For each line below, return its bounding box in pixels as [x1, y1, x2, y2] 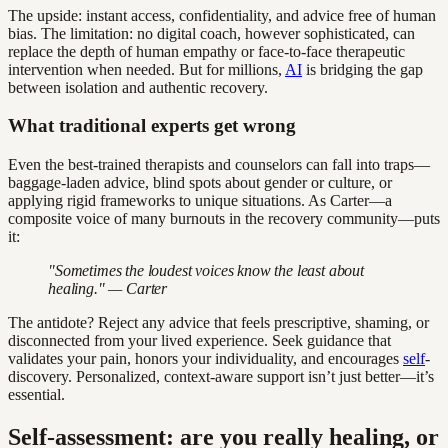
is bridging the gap [302, 60, 423, 78]
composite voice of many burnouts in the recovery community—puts [8, 210, 440, 228]
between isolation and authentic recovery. [8, 78, 268, 96]
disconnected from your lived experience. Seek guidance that [8, 332, 391, 350]
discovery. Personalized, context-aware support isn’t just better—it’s [8, 368, 434, 386]
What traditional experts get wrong [8, 115, 296, 137]
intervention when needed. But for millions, [8, 60, 285, 78]
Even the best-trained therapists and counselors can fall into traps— [8, 156, 430, 174]
